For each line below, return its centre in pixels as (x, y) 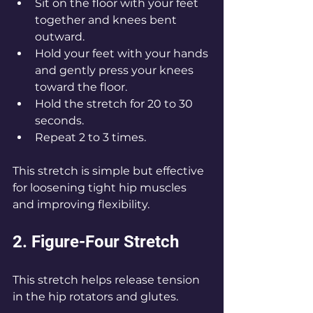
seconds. (59, 121)
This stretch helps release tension (108, 280)
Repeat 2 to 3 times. (90, 138)
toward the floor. (81, 87)
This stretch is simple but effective (110, 171)
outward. (60, 37)
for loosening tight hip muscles (101, 188)
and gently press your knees (116, 71)
